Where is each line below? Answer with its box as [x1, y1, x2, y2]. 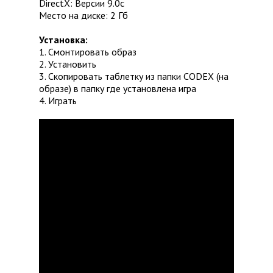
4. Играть [39, 94, 77, 107]
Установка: [39, 34, 88, 46]
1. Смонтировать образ [39, 46, 136, 58]
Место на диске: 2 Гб [39, 9, 128, 22]
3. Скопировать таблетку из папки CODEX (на [39, 70, 229, 83]
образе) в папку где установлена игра [39, 82, 196, 95]
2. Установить [39, 58, 96, 71]
